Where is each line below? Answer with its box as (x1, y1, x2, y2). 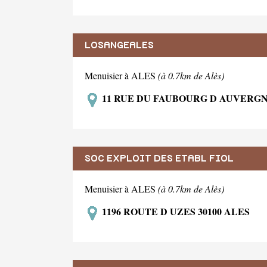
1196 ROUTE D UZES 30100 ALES (100, 204, 250, 219)
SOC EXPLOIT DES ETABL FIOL (85, 154, 234, 164)
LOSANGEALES (85, 41, 154, 51)
